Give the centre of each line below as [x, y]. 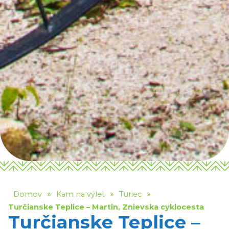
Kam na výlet [81, 194]
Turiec [130, 194]
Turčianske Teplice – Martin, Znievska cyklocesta [106, 207]
